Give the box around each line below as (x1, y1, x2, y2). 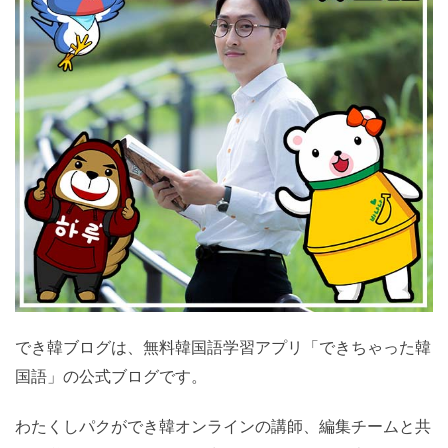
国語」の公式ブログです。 (15, 367, 207, 385)
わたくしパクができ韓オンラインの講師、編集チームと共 (15, 417, 431, 435)
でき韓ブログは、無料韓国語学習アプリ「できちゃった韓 (15, 338, 431, 356)
